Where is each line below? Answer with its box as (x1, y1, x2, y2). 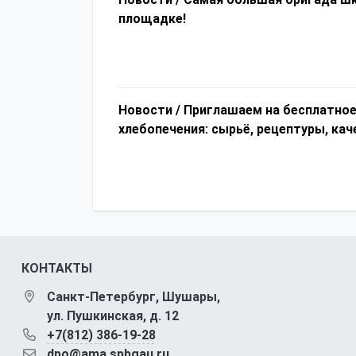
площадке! (118, 11, 186, 27)
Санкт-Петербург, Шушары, (47, 289, 220, 305)
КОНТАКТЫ (21, 261, 92, 277)
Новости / (118, 103, 180, 118)
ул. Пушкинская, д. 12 (47, 308, 179, 324)
